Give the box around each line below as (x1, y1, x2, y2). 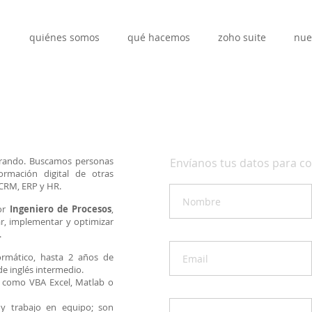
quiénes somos (29, 31, 100, 44)
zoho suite (218, 31, 266, 44)
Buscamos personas (29, 155, 114, 167)
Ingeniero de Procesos (9, 203, 112, 215)
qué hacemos (127, 31, 190, 44)
